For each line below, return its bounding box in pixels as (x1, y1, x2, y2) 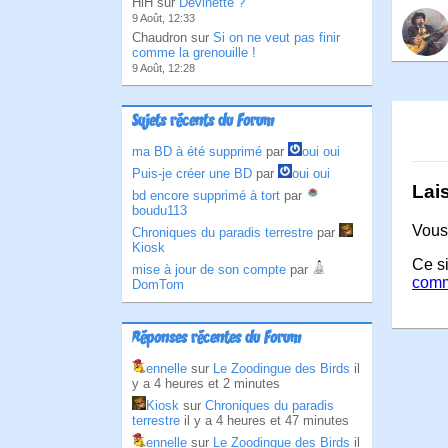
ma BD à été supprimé (132, 144, 262, 159)
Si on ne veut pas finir (213, 30, 340, 45)
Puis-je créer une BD (132, 166, 252, 181)
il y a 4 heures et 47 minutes (184, 413, 349, 428)
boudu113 (132, 203, 187, 218)
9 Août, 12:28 (132, 62, 195, 74)
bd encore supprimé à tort (132, 188, 280, 203)
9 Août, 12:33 (132, 12, 195, 24)
